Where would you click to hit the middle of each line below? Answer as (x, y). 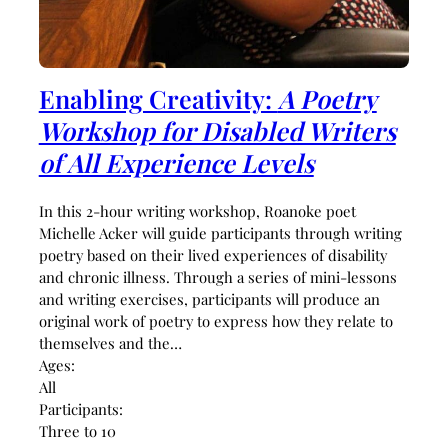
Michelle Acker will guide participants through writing (220, 232)
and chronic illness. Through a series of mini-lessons (217, 276)
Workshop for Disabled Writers (217, 130)
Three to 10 (77, 430)
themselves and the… (110, 342)
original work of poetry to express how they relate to (215, 320)
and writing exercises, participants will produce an (209, 298)
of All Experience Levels (176, 162)
